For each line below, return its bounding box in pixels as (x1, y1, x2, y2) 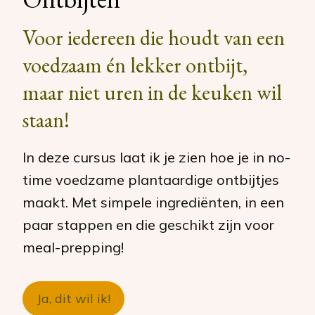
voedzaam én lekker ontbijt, (22, 51, 247, 79)
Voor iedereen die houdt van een (22, 24, 285, 51)
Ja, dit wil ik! (37, 290, 110, 307)
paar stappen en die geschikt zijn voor (22, 216, 274, 233)
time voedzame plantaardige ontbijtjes (22, 171, 279, 188)
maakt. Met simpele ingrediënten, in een (22, 193, 284, 211)
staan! (22, 106, 70, 134)
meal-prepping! (22, 238, 124, 256)
